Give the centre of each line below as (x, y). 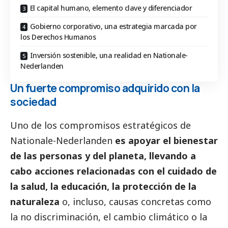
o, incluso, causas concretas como (135, 201)
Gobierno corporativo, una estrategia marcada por (113, 26)
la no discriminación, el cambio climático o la (109, 217)
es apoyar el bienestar (166, 140)
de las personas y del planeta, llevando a (103, 155)
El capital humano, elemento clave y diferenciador (111, 8)
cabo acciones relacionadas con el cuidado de (113, 171)
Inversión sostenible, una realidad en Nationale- (109, 55)
